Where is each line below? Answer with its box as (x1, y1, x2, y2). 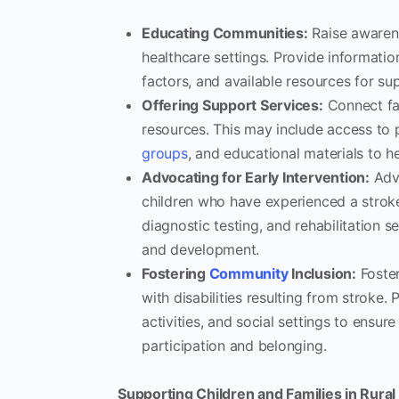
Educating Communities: (142, 24, 308, 43)
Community (208, 265, 289, 283)
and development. (142, 240, 260, 259)
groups (142, 144, 188, 163)
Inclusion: (288, 265, 356, 283)
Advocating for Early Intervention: (142, 168, 370, 187)
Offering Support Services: (142, 96, 323, 115)
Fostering (142, 265, 209, 283)
